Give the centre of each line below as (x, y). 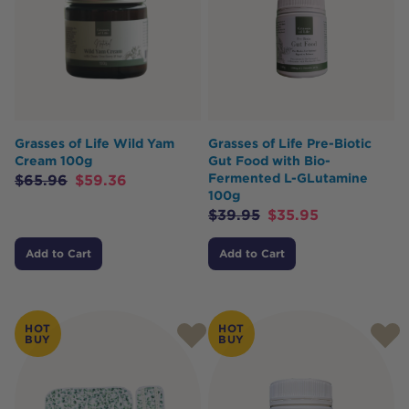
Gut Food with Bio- (269, 161)
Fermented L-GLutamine (288, 178)
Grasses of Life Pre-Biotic (290, 143)
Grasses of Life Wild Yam (94, 143)
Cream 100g (53, 161)
